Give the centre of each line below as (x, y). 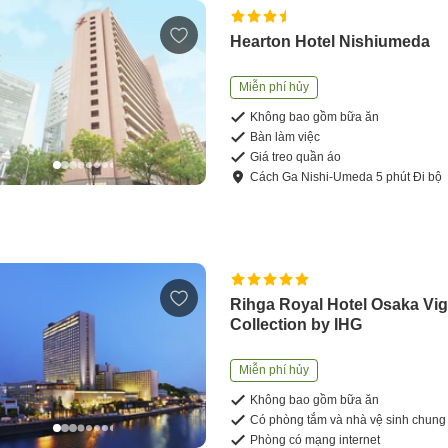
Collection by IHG (296, 325)
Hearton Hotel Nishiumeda (330, 42)
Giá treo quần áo (296, 157)
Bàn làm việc (285, 137)
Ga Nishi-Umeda (328, 177)
